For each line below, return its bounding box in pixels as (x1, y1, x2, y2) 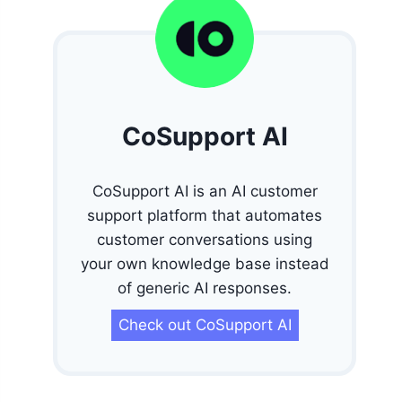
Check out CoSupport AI (118, 315, 292, 334)
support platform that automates (87, 205, 323, 224)
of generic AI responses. (118, 278, 293, 297)
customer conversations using (97, 230, 313, 249)
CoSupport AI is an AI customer (92, 181, 318, 200)
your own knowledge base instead (80, 254, 329, 273)
